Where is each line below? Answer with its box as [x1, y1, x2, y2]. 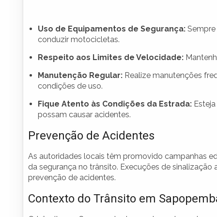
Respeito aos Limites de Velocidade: [38, 53, 184, 62]
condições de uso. [38, 81, 103, 91]
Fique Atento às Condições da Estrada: [38, 99, 192, 109]
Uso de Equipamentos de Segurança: [38, 24, 186, 34]
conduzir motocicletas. [38, 35, 120, 45]
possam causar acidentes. [38, 110, 131, 120]
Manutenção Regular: [38, 71, 123, 80]
